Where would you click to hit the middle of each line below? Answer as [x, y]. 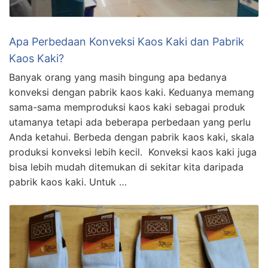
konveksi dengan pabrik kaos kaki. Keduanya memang [132, 92]
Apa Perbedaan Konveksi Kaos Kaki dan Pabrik [127, 41]
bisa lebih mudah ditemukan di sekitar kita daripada [126, 167]
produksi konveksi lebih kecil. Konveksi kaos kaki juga [133, 152]
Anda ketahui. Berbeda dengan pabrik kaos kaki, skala [132, 137]
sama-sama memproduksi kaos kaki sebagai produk [127, 107]
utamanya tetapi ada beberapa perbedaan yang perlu [130, 122]
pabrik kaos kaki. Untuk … [68, 182]
